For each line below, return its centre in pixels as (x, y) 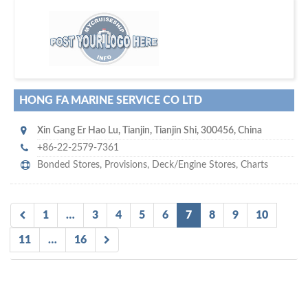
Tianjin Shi (175, 131)
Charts (254, 165)
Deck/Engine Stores (194, 165)
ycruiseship (148, 26)
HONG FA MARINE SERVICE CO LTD (111, 101)
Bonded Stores (68, 165)
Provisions (126, 165)
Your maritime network (154, 38)
